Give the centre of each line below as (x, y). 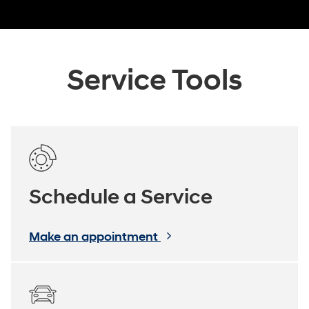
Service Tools (154, 80)
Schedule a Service (121, 197)
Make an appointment (95, 237)
